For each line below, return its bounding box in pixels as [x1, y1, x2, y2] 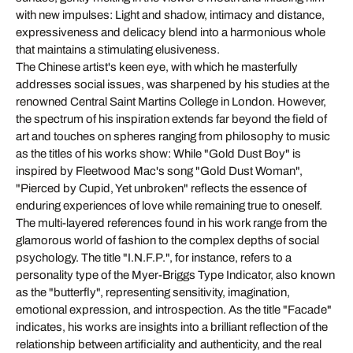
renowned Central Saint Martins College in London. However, [16, 95, 326, 108]
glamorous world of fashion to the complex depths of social [16, 233, 319, 247]
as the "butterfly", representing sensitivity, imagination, [16, 285, 290, 299]
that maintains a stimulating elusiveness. [16, 43, 220, 56]
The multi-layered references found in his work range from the [16, 216, 327, 229]
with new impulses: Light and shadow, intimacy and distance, [16, 8, 325, 21]
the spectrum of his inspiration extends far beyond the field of [16, 112, 327, 125]
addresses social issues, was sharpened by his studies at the [16, 77, 329, 91]
